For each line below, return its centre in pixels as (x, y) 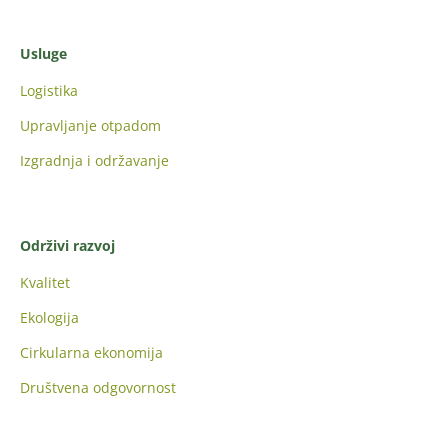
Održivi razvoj (67, 245)
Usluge (43, 53)
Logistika (49, 90)
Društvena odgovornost (98, 387)
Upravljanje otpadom (90, 125)
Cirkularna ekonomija (91, 352)
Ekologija (49, 317)
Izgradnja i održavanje (94, 160)
